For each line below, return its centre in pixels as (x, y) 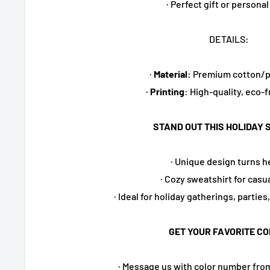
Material (170, 74)
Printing (168, 91)
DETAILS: (229, 39)
